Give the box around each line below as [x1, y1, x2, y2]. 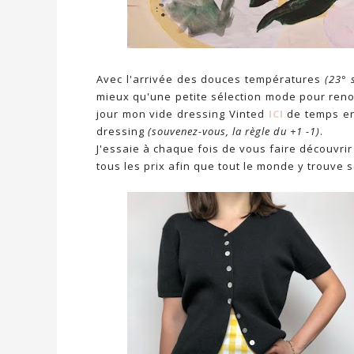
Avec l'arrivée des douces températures [96, 72, 325, 86]
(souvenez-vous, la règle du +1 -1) [148, 124, 320, 138]
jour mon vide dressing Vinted [96, 107, 269, 121]
